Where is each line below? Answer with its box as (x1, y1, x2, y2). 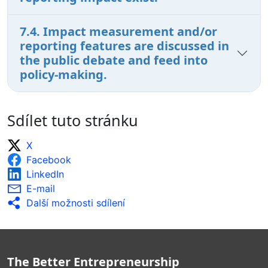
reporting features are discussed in (20, 37, 229, 54)
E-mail (26, 182, 55, 194)
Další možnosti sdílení (26, 196, 125, 209)
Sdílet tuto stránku (7, 109, 138, 130)
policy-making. (20, 66, 107, 83)
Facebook (26, 153, 71, 166)
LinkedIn (26, 167, 64, 180)
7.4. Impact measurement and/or (20, 23, 217, 39)
